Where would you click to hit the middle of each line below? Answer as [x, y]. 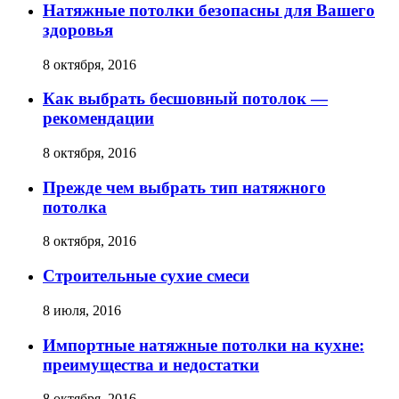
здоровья [78, 29]
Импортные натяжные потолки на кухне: [204, 345]
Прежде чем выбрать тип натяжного [184, 187]
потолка [75, 207]
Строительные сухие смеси [146, 276]
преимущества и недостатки [151, 364]
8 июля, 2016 [82, 310]
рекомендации [98, 118]
